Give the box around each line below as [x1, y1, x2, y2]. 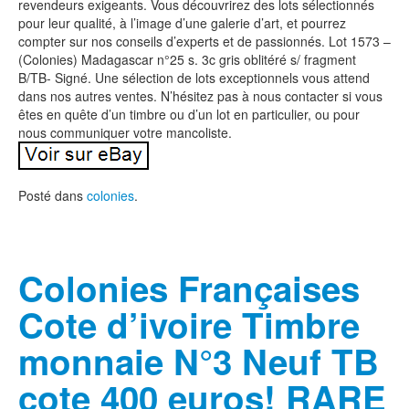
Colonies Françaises [18, 263, 360, 313]
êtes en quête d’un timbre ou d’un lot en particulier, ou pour [18, 105, 360, 123]
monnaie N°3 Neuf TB [18, 336, 379, 386]
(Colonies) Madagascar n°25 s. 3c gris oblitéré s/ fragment [18, 50, 356, 68]
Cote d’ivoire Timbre [18, 299, 360, 350]
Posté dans [18, 186, 87, 204]
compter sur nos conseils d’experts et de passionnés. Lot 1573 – [18, 32, 391, 50]
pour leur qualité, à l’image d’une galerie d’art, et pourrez [18, 14, 346, 32]
